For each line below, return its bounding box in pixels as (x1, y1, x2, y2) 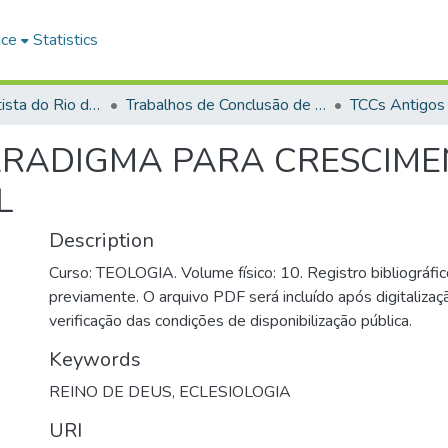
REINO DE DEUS (49, 381, 172, 403)
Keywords (49, 346, 141, 373)
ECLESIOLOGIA (179, 381, 291, 403)
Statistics (33, 29, 99, 51)
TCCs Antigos (350, 94, 445, 116)
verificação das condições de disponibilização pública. (49, 310, 412, 332)
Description (49, 227, 154, 254)
